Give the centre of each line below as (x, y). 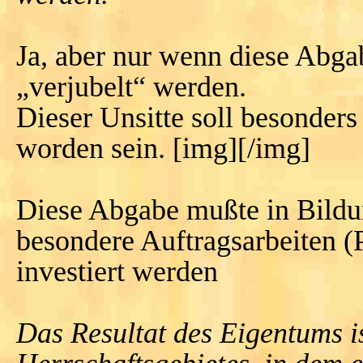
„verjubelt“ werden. (131, 86)
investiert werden (117, 271)
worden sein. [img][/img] (163, 148)
